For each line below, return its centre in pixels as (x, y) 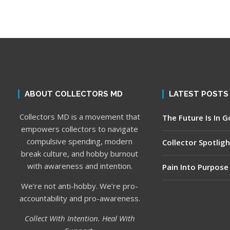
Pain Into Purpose (195, 167)
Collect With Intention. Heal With (80, 218)
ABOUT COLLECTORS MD (74, 94)
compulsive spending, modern (80, 141)
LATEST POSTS (198, 94)
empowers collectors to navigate (80, 129)
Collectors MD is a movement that (80, 117)
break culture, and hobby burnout (80, 154)
